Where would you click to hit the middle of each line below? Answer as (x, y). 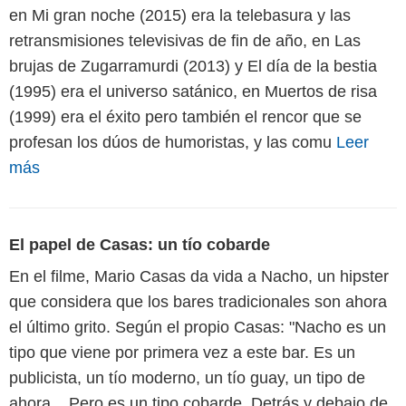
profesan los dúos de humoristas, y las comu (173, 142)
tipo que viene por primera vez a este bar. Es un (182, 352)
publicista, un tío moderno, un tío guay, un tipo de (187, 377)
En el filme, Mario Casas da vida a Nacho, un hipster (199, 276)
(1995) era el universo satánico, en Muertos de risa (193, 91)
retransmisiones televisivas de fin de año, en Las (185, 40)
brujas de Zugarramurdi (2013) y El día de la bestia (193, 66)
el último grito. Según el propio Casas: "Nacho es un (198, 327)
